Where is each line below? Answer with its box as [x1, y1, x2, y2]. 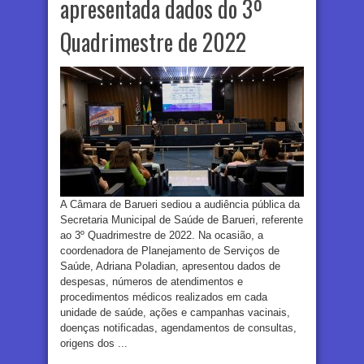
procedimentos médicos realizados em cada [60, 291, 267, 304]
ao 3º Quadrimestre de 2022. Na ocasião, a [60, 229, 263, 242]
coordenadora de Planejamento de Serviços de [60, 245, 279, 258]
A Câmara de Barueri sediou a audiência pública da [60, 198, 300, 211]
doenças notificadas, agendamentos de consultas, [60, 322, 297, 335]
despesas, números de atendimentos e [60, 275, 243, 288]
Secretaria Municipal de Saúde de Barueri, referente [60, 214, 303, 227]
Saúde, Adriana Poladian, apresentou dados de [60, 260, 280, 273]
